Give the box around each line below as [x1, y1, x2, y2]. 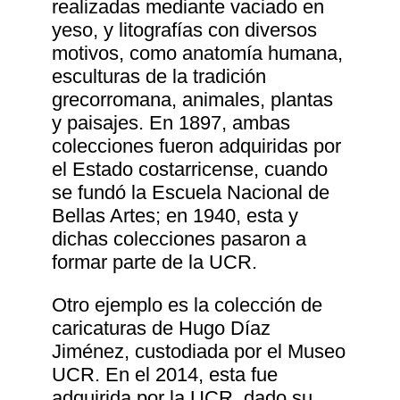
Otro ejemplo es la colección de [52, 294, 323, 317]
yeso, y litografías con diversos [52, 19, 318, 42]
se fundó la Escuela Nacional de [52, 181, 330, 204]
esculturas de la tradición [52, 65, 267, 88]
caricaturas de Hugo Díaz [52, 317, 271, 340]
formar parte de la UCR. [52, 251, 258, 274]
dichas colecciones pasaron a [52, 228, 307, 251]
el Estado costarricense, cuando [52, 158, 329, 181]
